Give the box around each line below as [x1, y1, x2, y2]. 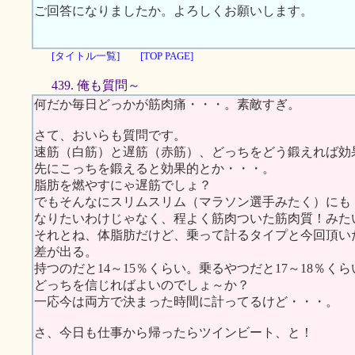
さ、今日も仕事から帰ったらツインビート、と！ [34, 326, 313, 339]
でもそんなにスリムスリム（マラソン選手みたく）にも [34, 195, 351, 208]
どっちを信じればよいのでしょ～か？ [34, 278, 250, 292]
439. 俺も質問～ [52, 78, 140, 92]
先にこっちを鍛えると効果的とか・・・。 [34, 162, 275, 175]
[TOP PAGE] [140, 50, 193, 62]
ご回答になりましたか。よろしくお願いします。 [34, 4, 313, 17]
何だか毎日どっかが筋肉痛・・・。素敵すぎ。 [34, 97, 300, 111]
